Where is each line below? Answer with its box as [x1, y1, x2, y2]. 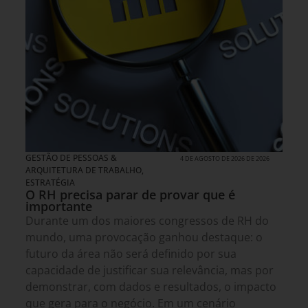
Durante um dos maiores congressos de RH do [25, 213, 269, 229]
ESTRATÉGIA [25, 177, 75, 189]
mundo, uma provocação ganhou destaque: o [25, 230, 263, 245]
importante [25, 198, 92, 215]
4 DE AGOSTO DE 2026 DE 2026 [180, 154, 270, 164]
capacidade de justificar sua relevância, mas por [25, 263, 274, 278]
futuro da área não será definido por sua [25, 246, 236, 262]
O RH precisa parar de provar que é [25, 186, 235, 203]
